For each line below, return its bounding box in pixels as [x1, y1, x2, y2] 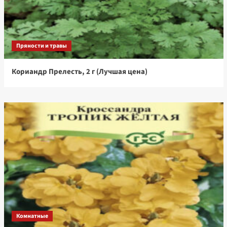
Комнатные [16, 212, 48, 221]
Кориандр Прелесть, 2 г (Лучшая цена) [11, 66, 147, 78]
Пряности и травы [16, 42, 67, 51]
